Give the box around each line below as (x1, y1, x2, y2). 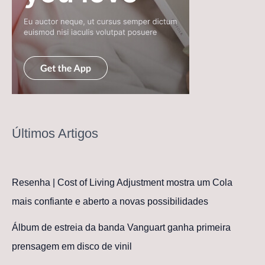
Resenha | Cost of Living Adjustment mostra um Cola (12, 177, 232, 188)
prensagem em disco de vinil (12, 241, 132, 251)
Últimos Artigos (12, 126, 98, 141)
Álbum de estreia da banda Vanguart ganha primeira (12, 222, 231, 232)
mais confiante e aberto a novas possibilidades (12, 196, 208, 206)
